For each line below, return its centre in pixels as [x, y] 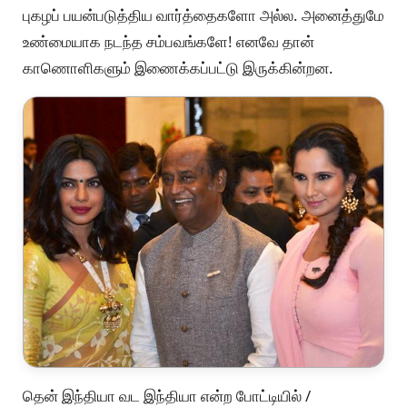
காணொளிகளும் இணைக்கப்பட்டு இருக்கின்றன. [180, 67]
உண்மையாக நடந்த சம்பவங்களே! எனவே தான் [169, 41]
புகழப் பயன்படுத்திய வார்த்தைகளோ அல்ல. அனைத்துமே [203, 15]
